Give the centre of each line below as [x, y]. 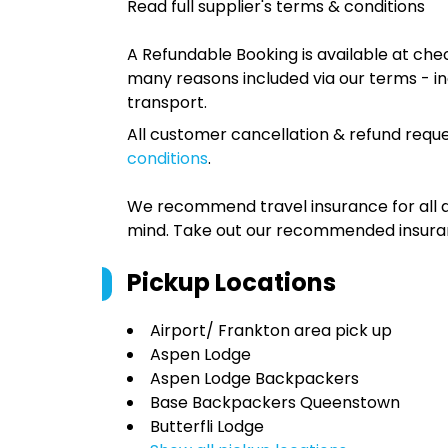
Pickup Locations [231, 282]
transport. [167, 102]
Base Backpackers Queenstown [275, 402]
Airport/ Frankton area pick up [271, 330]
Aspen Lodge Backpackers [254, 378]
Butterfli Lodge [207, 426]
